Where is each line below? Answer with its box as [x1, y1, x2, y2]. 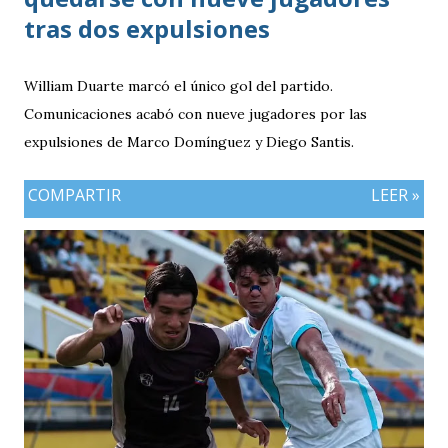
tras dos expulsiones [24, 12, 270, 46]
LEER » [371, 184, 420, 207]
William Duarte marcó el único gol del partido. [24, 77, 333, 96]
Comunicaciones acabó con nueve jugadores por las [24, 105, 367, 124]
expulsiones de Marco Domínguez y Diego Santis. [24, 133, 354, 152]
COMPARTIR [28, 184, 121, 207]
